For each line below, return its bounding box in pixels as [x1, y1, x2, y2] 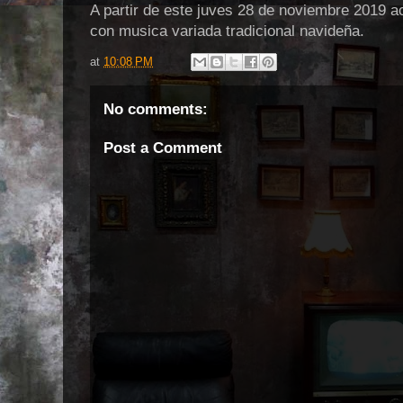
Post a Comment [103, 139, 222, 157]
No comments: [103, 101, 208, 119]
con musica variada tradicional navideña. [90, 22, 369, 40]
